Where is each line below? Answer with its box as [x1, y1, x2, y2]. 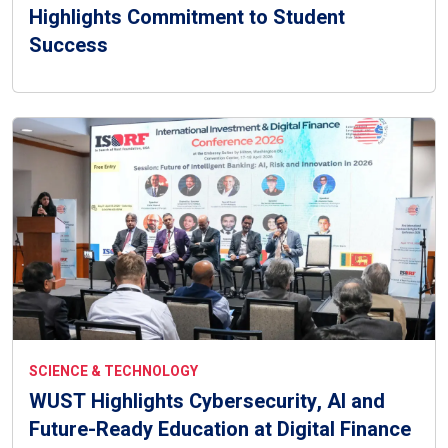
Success [29, 31, 108, 61]
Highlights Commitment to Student [29, 3, 345, 33]
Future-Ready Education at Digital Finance [29, 414, 411, 444]
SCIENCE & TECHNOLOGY [29, 360, 198, 382]
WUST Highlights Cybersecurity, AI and [29, 386, 385, 416]
